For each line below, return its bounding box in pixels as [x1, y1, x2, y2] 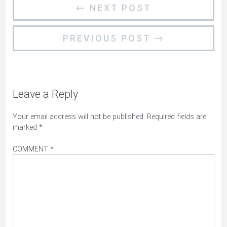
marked [13, 123, 40, 132]
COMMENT [13, 144, 51, 154]
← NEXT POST [75, 3, 152, 14]
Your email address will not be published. [13, 112, 145, 122]
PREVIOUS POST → [62, 33, 165, 44]
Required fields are [147, 112, 207, 122]
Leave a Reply [13, 88, 79, 101]
